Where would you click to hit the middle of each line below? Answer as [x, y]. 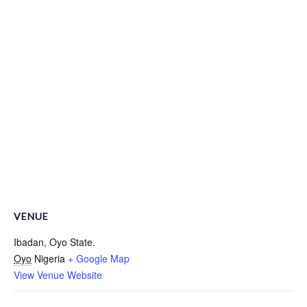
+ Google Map [99, 259]
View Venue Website [58, 275]
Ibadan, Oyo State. [54, 242]
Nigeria [50, 259]
